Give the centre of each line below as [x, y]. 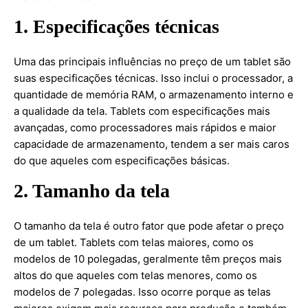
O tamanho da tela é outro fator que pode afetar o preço [149, 226]
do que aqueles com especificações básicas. [122, 161]
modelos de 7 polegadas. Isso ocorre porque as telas [142, 292]
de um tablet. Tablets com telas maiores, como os [134, 242]
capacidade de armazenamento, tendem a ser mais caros [152, 144]
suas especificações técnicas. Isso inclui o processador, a [153, 78]
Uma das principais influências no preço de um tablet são [152, 62]
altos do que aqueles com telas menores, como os [135, 275]
